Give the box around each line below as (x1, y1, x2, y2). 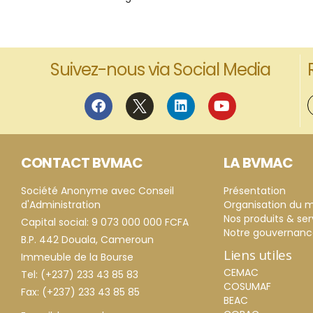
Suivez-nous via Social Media (50, 58, 270, 82)
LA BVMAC (224, 153, 293, 173)
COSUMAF (224, 279, 272, 294)
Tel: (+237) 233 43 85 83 (21, 268, 138, 282)
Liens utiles (224, 246, 292, 265)
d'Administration (21, 198, 101, 212)
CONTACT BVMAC (21, 153, 143, 173)
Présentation (224, 184, 286, 198)
